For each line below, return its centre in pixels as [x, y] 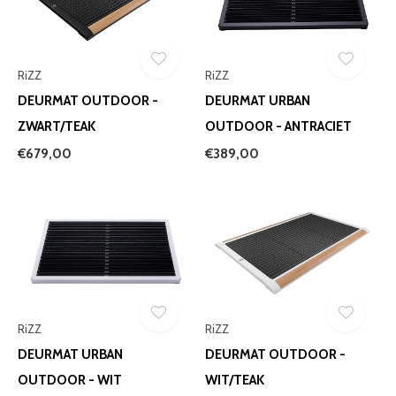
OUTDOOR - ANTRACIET [278, 127]
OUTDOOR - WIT [70, 381]
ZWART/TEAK [57, 127]
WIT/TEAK [234, 381]
